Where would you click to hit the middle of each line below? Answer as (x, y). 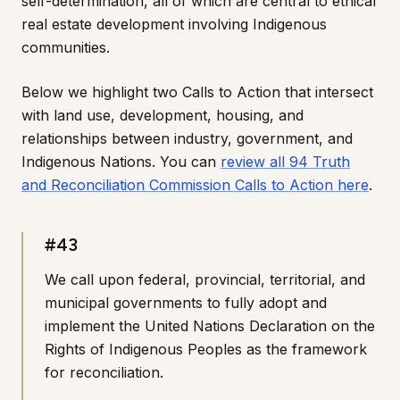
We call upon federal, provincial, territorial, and (205, 279)
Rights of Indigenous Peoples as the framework (206, 349)
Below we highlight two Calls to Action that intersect (197, 92)
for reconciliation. (104, 372)
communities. (66, 47)
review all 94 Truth (285, 162)
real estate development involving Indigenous (174, 24)
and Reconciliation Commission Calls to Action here (195, 185)
